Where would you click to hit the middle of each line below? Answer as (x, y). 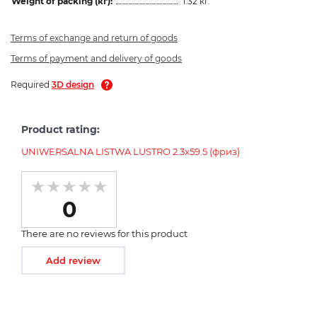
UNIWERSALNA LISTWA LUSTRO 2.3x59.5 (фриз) (131, 151)
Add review (73, 260)
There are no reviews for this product (104, 233)
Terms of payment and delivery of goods (96, 58)
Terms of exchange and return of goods (94, 38)
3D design (73, 84)
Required (31, 84)
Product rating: (60, 129)
